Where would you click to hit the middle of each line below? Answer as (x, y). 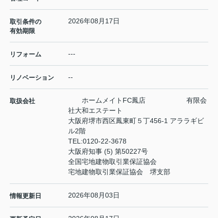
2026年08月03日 (94, 195)
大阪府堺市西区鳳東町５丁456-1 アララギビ (136, 121)
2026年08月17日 (94, 21)
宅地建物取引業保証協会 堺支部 (119, 172)
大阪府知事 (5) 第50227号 (108, 152)
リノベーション (32, 78)
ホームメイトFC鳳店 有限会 (137, 100)
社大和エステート (95, 111)
